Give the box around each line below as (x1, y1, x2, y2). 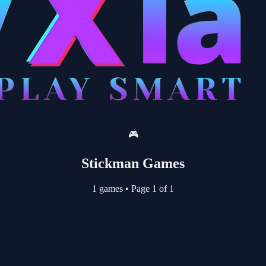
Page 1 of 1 (129, 183, 174, 194)
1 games (92, 183, 125, 194)
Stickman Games (81, 155, 185, 171)
